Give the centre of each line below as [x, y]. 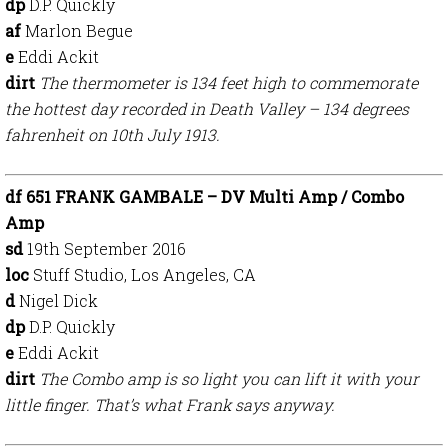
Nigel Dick [58, 300]
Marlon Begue [79, 30]
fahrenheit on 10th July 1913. [112, 134]
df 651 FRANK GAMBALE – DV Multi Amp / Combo [204, 196]
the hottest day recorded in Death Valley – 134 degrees [207, 108]
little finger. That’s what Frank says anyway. [170, 404]
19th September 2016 [106, 248]
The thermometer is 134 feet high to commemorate [228, 82]
